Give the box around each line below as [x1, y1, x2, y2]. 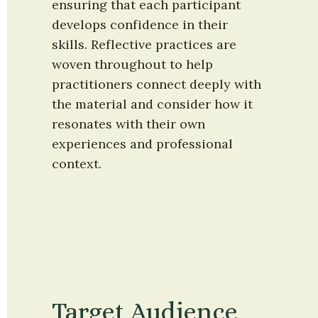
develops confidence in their [52, 16, 228, 33]
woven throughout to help [52, 56, 213, 73]
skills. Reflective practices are [52, 36, 236, 53]
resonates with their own [52, 116, 205, 133]
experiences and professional [52, 136, 233, 153]
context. [52, 155, 102, 172]
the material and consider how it [52, 96, 253, 113]
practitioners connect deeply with [52, 76, 261, 93]
